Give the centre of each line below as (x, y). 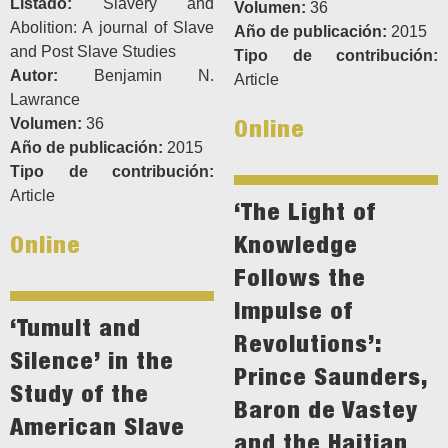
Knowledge (296, 244)
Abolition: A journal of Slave (112, 28)
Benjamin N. (136, 76)
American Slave (97, 426)
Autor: (34, 76)
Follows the (300, 277)
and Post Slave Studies (93, 52)
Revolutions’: (307, 343)
